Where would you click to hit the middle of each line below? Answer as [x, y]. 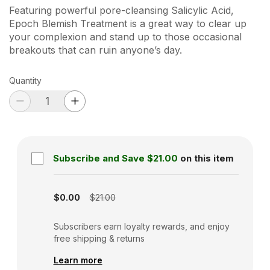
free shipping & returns [99, 238]
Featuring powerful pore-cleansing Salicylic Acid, [121, 10]
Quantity [25, 80]
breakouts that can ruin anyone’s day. [96, 50]
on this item [207, 158]
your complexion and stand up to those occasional [125, 36]
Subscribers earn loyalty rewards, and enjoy [141, 226]
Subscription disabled [79, 176]
